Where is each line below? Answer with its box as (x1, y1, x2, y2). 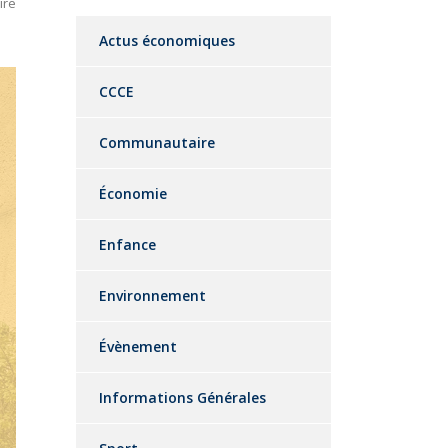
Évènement (99, 337, 177, 356)
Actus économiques (99, 31, 235, 50)
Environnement (99, 286, 206, 305)
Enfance (99, 235, 156, 254)
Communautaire (99, 133, 215, 152)
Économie (99, 184, 167, 203)
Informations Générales (99, 388, 266, 407)
